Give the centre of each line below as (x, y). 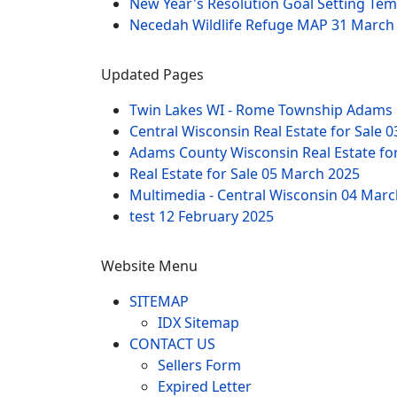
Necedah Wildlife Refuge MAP (230, 24)
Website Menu (149, 265)
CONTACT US (172, 343)
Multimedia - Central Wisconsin (235, 195)
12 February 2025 (216, 216)
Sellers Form (199, 365)
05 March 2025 (311, 173)
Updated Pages (152, 74)
